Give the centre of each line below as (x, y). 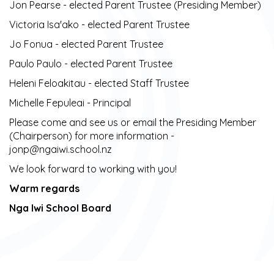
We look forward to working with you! (93, 169)
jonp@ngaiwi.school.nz (62, 149)
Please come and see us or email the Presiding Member (133, 122)
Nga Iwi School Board (61, 208)
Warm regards (44, 188)
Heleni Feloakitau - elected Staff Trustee (99, 83)
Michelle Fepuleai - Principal (70, 103)
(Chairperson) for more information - (92, 136)
